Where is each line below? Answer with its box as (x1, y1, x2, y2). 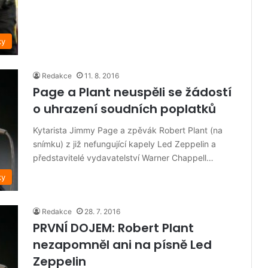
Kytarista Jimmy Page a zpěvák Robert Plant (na (33, 124, 223, 135)
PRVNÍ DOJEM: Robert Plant (33, 219, 194, 236)
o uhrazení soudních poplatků (33, 100, 216, 117)
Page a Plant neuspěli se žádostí (33, 83, 232, 100)
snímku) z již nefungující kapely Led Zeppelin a (33, 138, 216, 149)
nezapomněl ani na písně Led (33, 236, 212, 253)
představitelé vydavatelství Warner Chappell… (33, 152, 214, 163)
